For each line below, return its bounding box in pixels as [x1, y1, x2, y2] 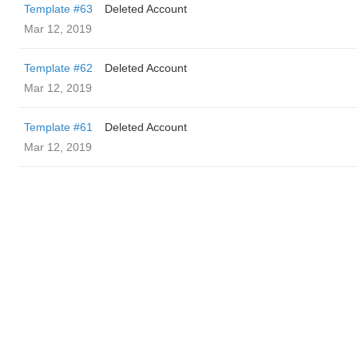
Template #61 [24, 121, 93, 133]
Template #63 [24, 2, 93, 15]
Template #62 [24, 62, 93, 74]
